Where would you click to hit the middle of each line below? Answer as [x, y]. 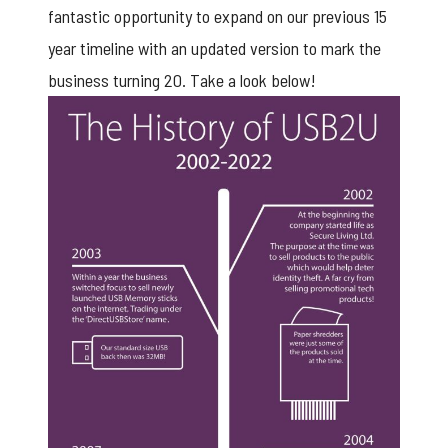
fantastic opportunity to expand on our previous [211, 16]
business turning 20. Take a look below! [182, 80]
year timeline [91, 48]
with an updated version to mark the [257, 48]
